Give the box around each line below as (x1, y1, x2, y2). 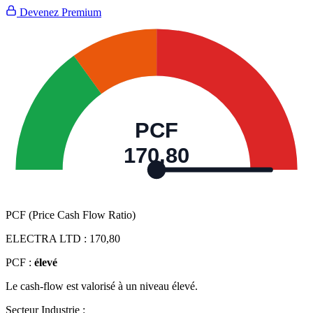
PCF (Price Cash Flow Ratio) (6, 209, 136, 221)
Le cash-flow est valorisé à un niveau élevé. (6, 280, 198, 293)
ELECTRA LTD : (6, 233, 89, 245)
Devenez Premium (17, 6, 101, 19)
